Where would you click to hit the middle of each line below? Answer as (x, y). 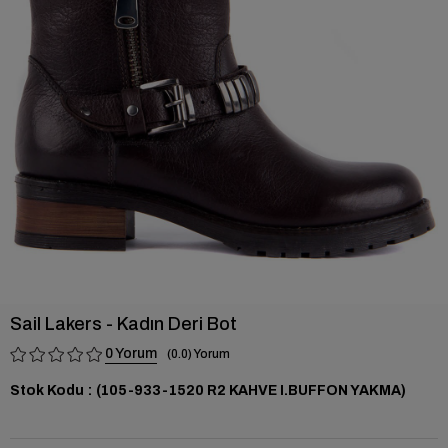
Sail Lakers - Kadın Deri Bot (123, 324)
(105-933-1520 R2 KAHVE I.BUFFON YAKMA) (251, 390)
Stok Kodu (47, 390)
